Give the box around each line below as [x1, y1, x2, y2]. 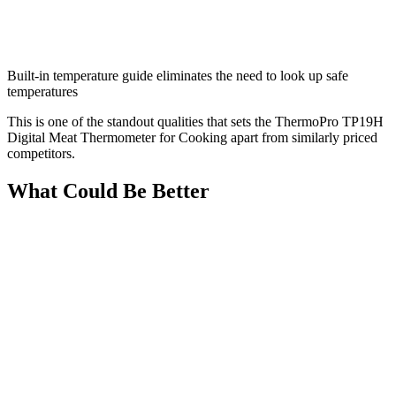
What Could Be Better [7, 179, 209, 202]
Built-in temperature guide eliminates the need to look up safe [7, 68, 348, 84]
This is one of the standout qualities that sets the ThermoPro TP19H [7, 114, 384, 130]
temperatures [7, 84, 78, 100]
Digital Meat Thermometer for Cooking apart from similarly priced [7, 130, 377, 146]
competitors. [7, 146, 75, 162]
